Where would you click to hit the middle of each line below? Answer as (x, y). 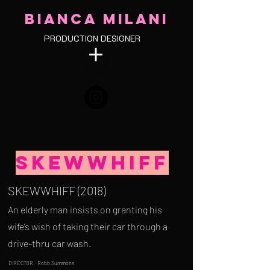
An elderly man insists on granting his (85, 209)
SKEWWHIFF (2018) (57, 190)
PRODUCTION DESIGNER (92, 38)
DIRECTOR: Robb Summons (41, 263)
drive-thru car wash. (49, 243)
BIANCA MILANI (96, 19)
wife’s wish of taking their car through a (88, 226)
